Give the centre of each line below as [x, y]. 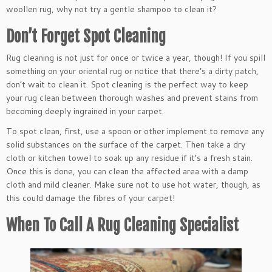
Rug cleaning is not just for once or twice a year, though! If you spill [136, 57]
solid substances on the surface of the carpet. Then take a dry [126, 144]
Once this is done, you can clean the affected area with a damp [127, 171]
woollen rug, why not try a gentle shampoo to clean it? [113, 9]
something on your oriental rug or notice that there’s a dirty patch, [132, 71]
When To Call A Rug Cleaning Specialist [122, 225]
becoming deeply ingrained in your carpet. [85, 111]
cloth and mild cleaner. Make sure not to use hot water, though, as [133, 184]
